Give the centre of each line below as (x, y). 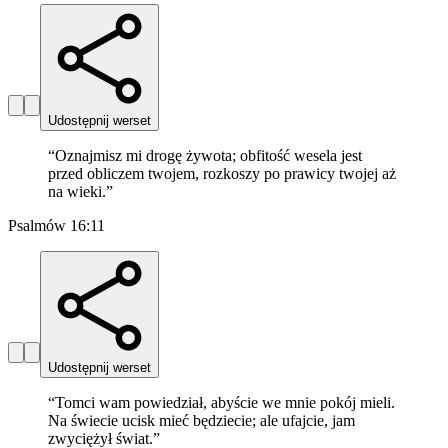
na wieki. (77, 192)
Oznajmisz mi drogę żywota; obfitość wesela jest (208, 156)
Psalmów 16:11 (56, 226)
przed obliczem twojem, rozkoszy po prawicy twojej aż (222, 174)
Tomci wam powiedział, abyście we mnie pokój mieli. (225, 403)
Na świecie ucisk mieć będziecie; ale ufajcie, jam (201, 421)
